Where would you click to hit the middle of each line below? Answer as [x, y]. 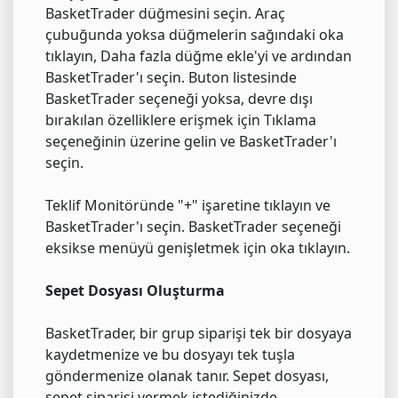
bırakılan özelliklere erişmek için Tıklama [181, 120]
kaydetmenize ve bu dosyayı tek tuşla [170, 354]
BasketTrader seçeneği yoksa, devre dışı [179, 99]
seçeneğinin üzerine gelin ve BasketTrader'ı [191, 141]
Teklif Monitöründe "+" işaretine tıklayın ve [188, 205]
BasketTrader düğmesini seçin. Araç [165, 13]
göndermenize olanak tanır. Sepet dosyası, [187, 376]
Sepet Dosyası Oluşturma [135, 291]
